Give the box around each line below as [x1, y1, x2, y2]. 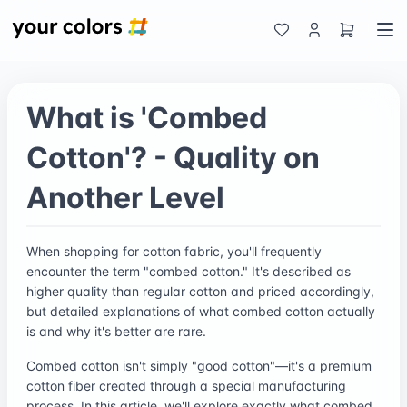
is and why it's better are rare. [26, 323, 206, 339]
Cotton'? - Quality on [26, 139, 320, 175]
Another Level [26, 179, 224, 215]
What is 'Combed [26, 99, 267, 135]
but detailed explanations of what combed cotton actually [26, 303, 375, 319]
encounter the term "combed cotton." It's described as [26, 263, 351, 279]
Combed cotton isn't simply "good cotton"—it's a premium [26, 357, 372, 373]
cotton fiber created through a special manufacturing [26, 377, 346, 393]
